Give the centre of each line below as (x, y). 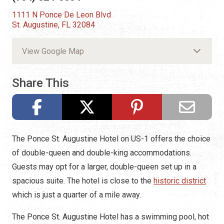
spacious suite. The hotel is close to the (83, 181)
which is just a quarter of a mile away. (76, 195)
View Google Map (53, 51)
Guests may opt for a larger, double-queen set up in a (104, 167)
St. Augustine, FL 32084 (53, 25)
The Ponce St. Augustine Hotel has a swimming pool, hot (110, 217)
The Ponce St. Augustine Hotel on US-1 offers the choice (111, 139)
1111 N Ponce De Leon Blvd (61, 15)
